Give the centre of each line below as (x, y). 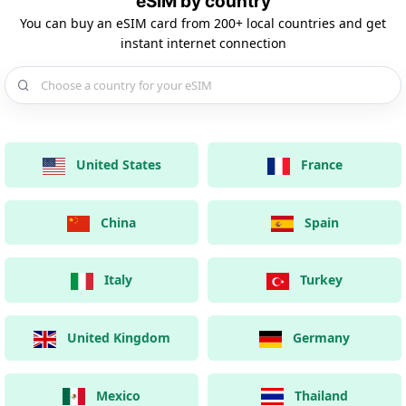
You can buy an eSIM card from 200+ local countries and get (203, 24)
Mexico (118, 395)
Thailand (321, 395)
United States (118, 165)
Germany (321, 337)
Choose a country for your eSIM (104, 74)
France (321, 165)
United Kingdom (118, 337)
